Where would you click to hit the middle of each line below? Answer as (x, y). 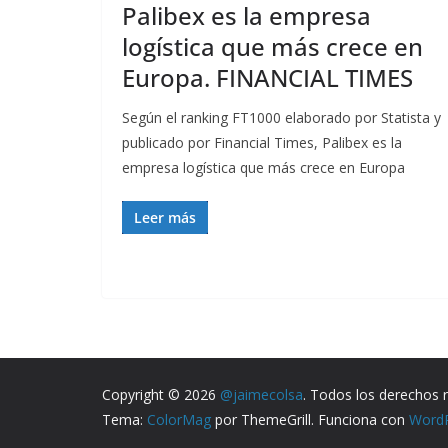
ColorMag (179, 420)
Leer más (165, 218)
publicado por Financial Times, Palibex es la (262, 143)
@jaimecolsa (261, 395)
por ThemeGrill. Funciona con (310, 420)
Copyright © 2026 (161, 395)
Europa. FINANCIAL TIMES (267, 78)
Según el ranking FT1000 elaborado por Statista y (281, 118)
